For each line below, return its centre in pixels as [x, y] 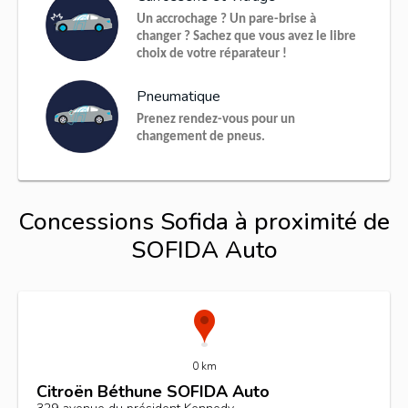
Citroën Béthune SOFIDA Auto [153, 392]
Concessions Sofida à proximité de [204, 222]
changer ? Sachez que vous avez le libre [246, 37]
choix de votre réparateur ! [212, 54]
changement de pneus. [201, 137]
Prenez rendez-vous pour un [216, 120]
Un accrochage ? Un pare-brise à [226, 20]
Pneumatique [178, 97]
